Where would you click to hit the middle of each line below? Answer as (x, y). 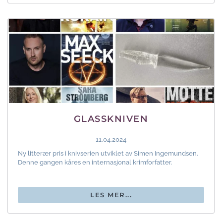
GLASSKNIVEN (111, 119)
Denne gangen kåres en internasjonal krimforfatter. (95, 163)
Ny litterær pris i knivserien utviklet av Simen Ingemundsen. (108, 154)
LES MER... (111, 195)
